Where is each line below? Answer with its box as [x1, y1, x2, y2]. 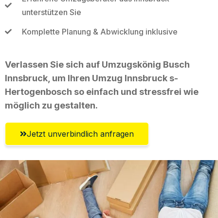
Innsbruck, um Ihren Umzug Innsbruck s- [5, 73, 178, 83]
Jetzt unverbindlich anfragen [27, 128, 134, 139]
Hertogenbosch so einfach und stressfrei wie [5, 86, 199, 97]
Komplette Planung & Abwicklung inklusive [21, 26, 178, 36]
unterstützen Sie [21, 7, 81, 17]
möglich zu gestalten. [5, 100, 98, 110]
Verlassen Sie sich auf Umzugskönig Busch [5, 59, 190, 70]
